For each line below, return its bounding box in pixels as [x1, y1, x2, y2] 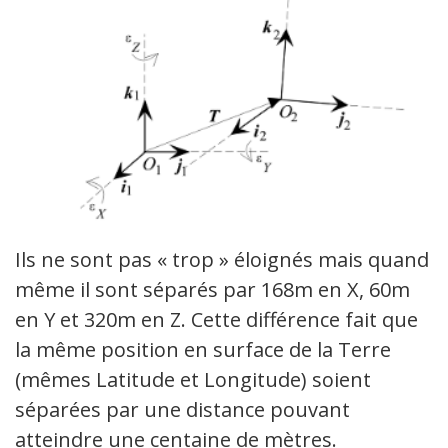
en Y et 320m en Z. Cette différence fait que [15, 305, 418, 333]
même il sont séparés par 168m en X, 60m [15, 275, 410, 303]
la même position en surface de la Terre [15, 335, 391, 363]
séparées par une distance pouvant [15, 395, 350, 423]
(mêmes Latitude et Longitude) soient [15, 365, 371, 393]
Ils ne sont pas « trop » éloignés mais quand [15, 245, 429, 273]
